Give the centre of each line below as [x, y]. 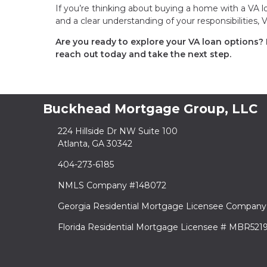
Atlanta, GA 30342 [95, 143]
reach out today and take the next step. [143, 54]
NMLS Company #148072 [112, 185]
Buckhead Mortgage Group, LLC [150, 108]
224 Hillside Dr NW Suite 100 [117, 131]
